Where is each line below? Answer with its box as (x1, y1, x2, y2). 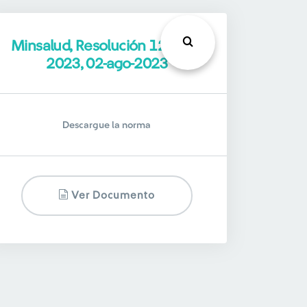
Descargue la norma (62, 121, 151, 130)
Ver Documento (69, 191, 156, 201)
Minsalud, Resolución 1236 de (11, 38, 203, 53)
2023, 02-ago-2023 (46, 56, 168, 71)
